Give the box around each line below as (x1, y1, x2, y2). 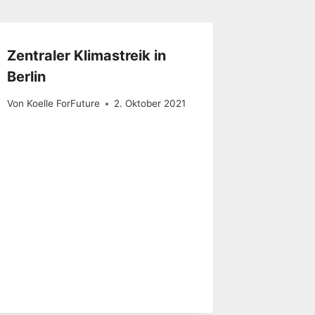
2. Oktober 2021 (113, 98, 186, 110)
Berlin (7, 67, 46, 85)
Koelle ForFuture (26, 98, 100, 110)
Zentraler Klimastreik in (7, 46, 167, 64)
